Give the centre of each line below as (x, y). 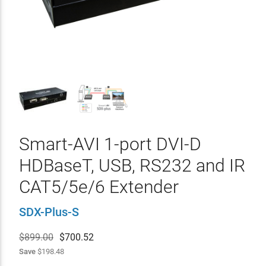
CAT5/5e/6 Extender (99, 187)
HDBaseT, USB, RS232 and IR (132, 165)
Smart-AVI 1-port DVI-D (110, 144)
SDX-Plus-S (49, 212)
